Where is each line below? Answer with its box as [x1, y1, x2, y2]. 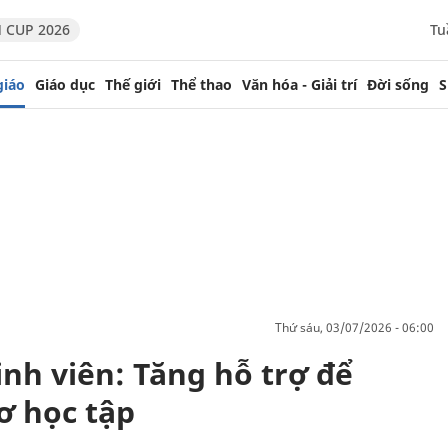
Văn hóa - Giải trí [242, 74, 357, 94]
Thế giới [105, 74, 161, 94]
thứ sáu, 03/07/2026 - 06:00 [282, 318, 434, 336]
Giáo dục [35, 74, 95, 94]
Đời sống [367, 74, 429, 94]
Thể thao [171, 74, 232, 94]
